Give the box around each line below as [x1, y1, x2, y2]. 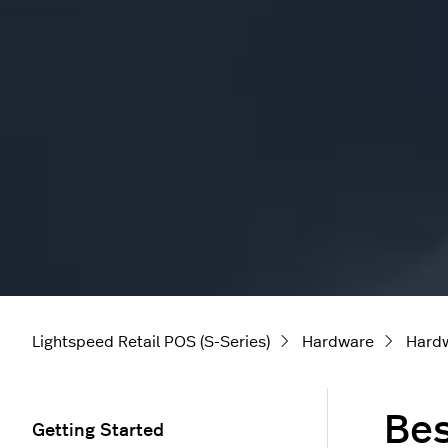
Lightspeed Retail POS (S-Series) [32, 334, 270, 350]
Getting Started [32, 422, 164, 440]
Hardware [302, 334, 374, 350]
